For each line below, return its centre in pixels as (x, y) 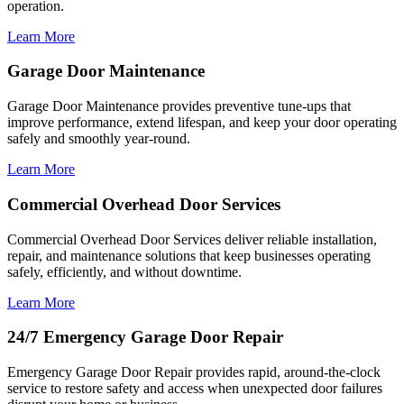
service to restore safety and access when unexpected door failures (195, 389)
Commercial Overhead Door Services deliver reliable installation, (192, 239)
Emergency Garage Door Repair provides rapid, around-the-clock (194, 372)
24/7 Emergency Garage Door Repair (145, 337)
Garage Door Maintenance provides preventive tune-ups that (179, 106)
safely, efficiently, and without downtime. (124, 271)
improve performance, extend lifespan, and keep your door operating (202, 123)
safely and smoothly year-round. (99, 139)
